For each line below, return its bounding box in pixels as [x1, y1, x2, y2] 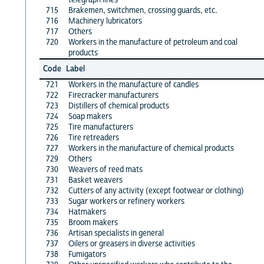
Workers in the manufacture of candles [68, 79, 199, 90]
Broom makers [68, 217, 118, 228]
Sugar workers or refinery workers [68, 196, 184, 207]
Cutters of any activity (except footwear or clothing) [68, 185, 244, 196]
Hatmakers [68, 206, 106, 217]
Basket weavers [68, 174, 123, 186]
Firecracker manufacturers [68, 90, 159, 101]
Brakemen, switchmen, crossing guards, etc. [68, 5, 217, 16]
